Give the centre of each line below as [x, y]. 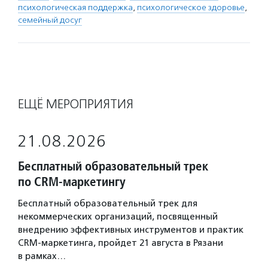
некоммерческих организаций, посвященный [118, 217]
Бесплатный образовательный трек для [108, 203]
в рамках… [42, 256]
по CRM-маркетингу [72, 182]
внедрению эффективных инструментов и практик [131, 230]
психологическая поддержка [75, 7]
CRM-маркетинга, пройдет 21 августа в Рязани [121, 243]
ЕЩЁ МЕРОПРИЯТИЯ [76, 104]
